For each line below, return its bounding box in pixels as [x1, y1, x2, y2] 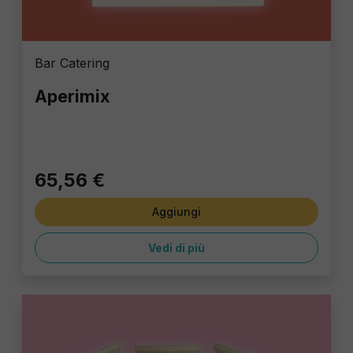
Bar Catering [35, 54, 110, 71]
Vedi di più [148, 240, 205, 255]
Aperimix [35, 85, 110, 106]
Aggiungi [152, 204, 201, 218]
